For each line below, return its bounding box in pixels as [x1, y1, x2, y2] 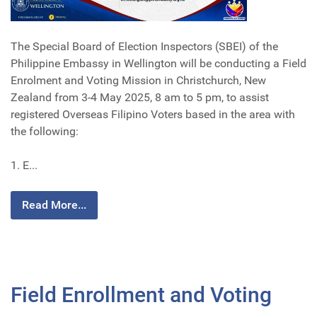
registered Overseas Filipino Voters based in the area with [11, 107, 295, 121]
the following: [11, 124, 79, 138]
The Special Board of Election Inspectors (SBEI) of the [11, 39, 278, 53]
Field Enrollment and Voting [11, 282, 272, 307]
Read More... [22, 197, 86, 212]
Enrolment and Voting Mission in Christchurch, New [11, 73, 266, 87]
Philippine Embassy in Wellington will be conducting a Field [11, 56, 306, 70]
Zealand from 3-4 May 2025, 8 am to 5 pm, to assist [11, 90, 269, 104]
